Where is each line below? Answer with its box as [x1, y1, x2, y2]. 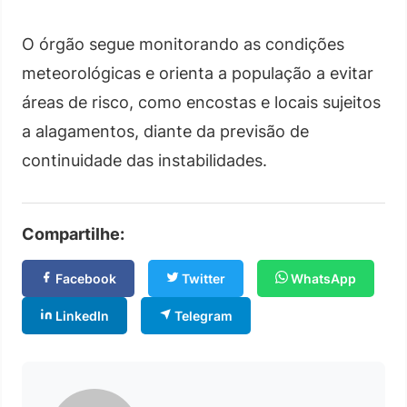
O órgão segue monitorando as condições [22, 34, 344, 54]
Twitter [179, 270, 225, 286]
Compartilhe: [22, 223, 124, 243]
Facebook [53, 270, 116, 286]
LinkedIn [53, 307, 109, 323]
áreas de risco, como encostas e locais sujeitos [22, 92, 381, 112]
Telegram [172, 307, 233, 323]
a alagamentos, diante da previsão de [22, 121, 309, 141]
